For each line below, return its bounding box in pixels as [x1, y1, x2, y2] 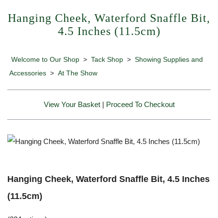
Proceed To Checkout [106, 100, 175, 109]
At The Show [58, 69, 97, 77]
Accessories [9, 69, 46, 77]
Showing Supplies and [135, 55, 203, 63]
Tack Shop [91, 55, 123, 63]
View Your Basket [43, 100, 100, 109]
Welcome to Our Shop [11, 55, 79, 63]
